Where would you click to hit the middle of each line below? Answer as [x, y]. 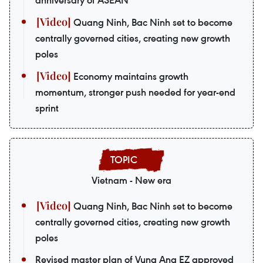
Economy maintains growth [130, 76]
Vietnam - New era [131, 180]
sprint [47, 108]
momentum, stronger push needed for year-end [135, 92]
